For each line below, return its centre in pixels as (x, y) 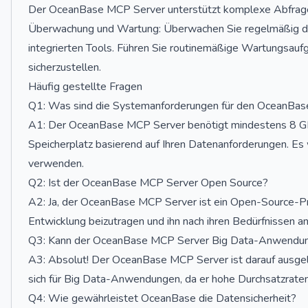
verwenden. (56, 164)
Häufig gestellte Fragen (85, 87)
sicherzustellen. (65, 67)
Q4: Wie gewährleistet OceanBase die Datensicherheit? (162, 298)
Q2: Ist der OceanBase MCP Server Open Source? (148, 183)
